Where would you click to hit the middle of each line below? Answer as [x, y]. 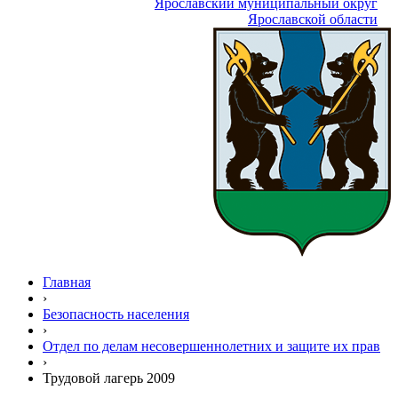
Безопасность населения [116, 314]
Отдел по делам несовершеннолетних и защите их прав [211, 346]
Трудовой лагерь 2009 [109, 378]
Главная [67, 282]
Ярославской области [313, 19]
